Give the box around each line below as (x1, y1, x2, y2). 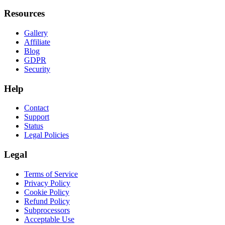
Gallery (24, 28, 48, 37)
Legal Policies (24, 131, 69, 140)
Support (24, 113, 49, 122)
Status (24, 122, 43, 131)
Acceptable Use (24, 214, 74, 223)
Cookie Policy (24, 187, 69, 196)
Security (24, 64, 50, 73)
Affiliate (24, 37, 50, 46)
